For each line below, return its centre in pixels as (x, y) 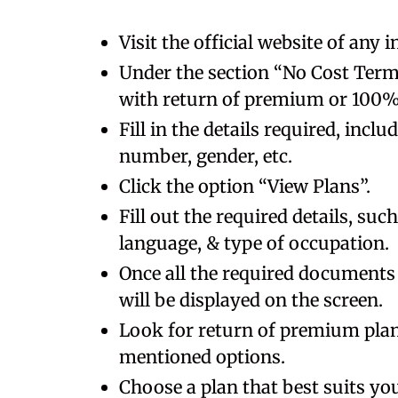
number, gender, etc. (208, 156)
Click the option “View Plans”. (245, 186)
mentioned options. (202, 357)
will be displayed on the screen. (251, 300)
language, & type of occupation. (254, 243)
